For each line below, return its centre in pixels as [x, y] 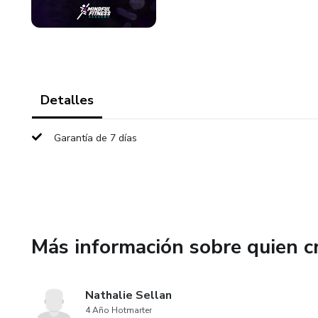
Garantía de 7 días [95, 138]
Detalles [67, 100]
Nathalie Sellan [128, 295]
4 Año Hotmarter [119, 310]
